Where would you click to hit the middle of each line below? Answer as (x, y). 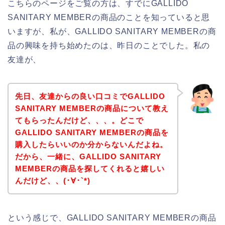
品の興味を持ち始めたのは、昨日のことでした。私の (109, 46)
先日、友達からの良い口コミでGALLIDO (90, 96)
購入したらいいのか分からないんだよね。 (91, 144)
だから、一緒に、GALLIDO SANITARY (88, 156)
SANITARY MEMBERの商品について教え (92, 108)
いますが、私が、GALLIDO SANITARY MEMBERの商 (112, 32)
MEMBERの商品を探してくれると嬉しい (90, 168)
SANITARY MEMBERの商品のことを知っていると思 (109, 18)
